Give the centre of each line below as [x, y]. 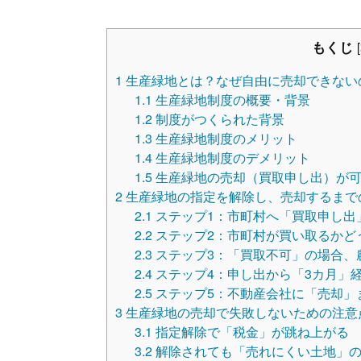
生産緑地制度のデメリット [231, 158]
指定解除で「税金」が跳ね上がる [251, 332]
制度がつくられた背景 [218, 119]
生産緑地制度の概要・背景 [231, 100]
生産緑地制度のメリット [225, 139]
